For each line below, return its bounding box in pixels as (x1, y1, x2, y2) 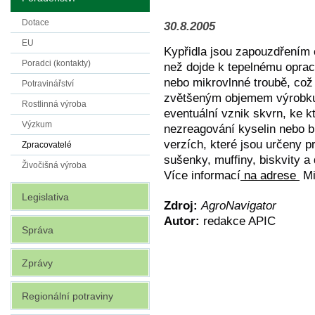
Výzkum (22, 120, 52, 129)
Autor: (164, 214, 200, 228)
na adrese (240, 169, 300, 182)
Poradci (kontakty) (22, 59, 91, 67)
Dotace (22, 18, 49, 27)
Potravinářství (22, 79, 74, 88)
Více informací (164, 169, 240, 182)
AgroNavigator (201, 199, 276, 212)
